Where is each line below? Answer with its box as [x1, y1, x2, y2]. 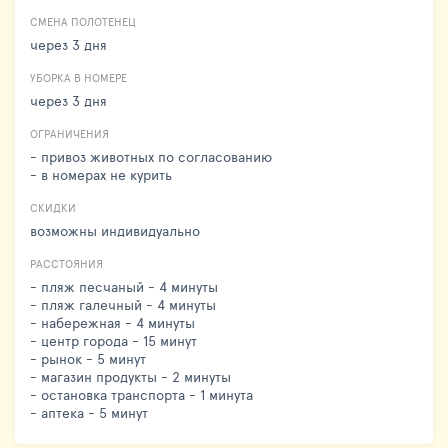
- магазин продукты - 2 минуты [30, 366, 231, 386]
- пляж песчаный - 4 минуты [30, 276, 218, 296]
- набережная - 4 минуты [30, 312, 195, 332]
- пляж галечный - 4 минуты [30, 294, 216, 314]
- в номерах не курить [30, 164, 172, 184]
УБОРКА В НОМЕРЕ [30, 69, 127, 85]
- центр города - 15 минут [30, 330, 197, 350]
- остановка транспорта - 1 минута [30, 384, 253, 404]
